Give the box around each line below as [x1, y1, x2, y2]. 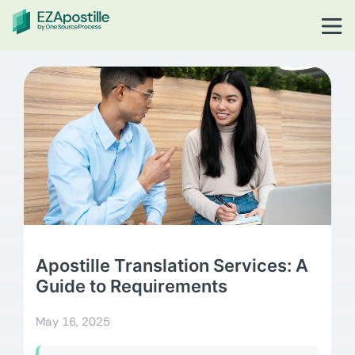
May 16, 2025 [36, 314, 110, 330]
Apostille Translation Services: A [36, 255, 308, 276]
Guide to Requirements [36, 276, 227, 296]
